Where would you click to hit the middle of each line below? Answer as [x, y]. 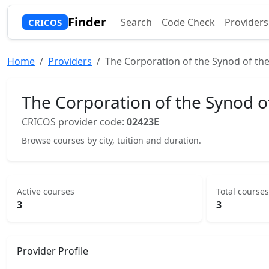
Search [136, 22]
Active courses [46, 191]
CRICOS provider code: [74, 122]
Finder [87, 22]
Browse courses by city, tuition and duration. [111, 140]
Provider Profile [53, 251]
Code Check [188, 22]
